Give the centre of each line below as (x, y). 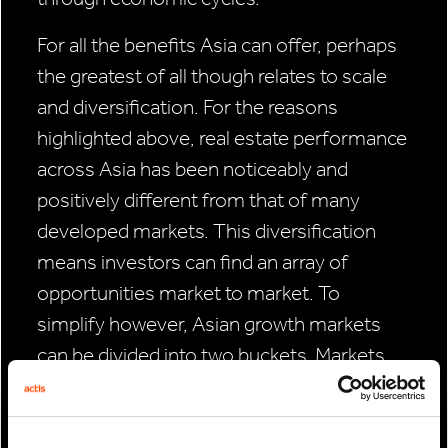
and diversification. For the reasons (187, 107)
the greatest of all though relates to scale (212, 76)
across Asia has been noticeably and (192, 169)
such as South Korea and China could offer (219, 386)
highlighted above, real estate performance (222, 138)
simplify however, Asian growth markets (209, 324)
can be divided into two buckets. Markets (211, 355)
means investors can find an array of (192, 262)
